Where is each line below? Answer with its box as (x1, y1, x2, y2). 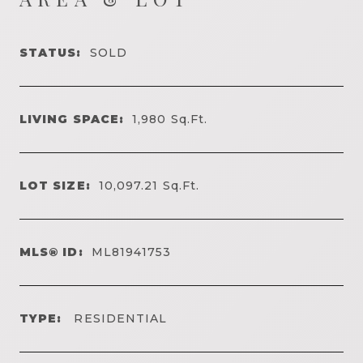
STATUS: (19, 45, 82, 60)
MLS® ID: (19, 244, 83, 259)
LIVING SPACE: (19, 111, 125, 126)
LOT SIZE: (19, 177, 91, 193)
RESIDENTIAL (70, 310, 168, 326)
